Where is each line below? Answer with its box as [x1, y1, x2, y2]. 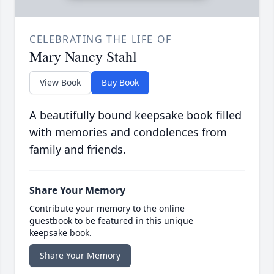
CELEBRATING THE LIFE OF [29, 32, 172, 46]
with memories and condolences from [29, 125, 227, 140]
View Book [40, 76, 81, 89]
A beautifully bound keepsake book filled [29, 108, 242, 123]
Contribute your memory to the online [29, 202, 185, 215]
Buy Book [102, 76, 139, 89]
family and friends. [29, 142, 126, 157]
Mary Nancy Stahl [29, 46, 137, 67]
